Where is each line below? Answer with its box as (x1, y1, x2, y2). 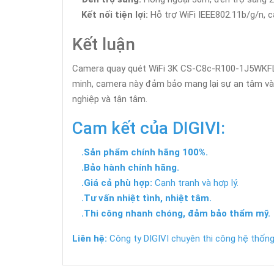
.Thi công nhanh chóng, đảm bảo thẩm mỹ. (81, 208, 270, 219)
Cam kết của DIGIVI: (72, 118, 225, 138)
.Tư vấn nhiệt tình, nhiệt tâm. (81, 193, 212, 204)
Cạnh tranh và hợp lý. (152, 177, 239, 188)
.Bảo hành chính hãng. (81, 162, 179, 173)
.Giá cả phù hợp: (81, 177, 152, 188)
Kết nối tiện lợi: (81, 9, 148, 20)
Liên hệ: (72, 233, 107, 244)
